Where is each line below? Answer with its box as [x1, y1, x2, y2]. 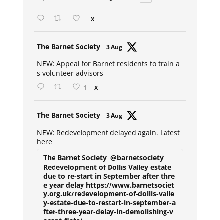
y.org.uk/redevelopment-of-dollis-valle [43, 189, 175, 199]
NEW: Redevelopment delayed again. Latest [37, 128, 180, 137]
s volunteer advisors [37, 68, 104, 78]
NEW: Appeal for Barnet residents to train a [37, 59, 180, 69]
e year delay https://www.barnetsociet [43, 180, 175, 190]
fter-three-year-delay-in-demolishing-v [43, 207, 174, 217]
